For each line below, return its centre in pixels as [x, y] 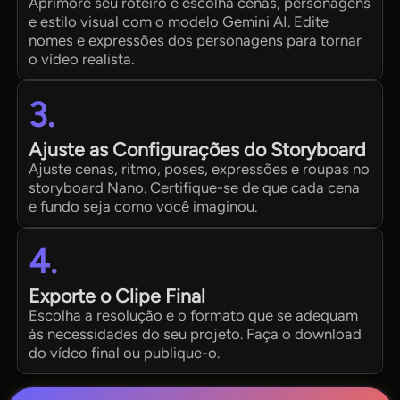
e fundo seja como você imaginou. [143, 206]
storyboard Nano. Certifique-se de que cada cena [195, 187]
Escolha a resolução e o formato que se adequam [194, 316]
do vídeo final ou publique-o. [125, 353]
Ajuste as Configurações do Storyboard [198, 149]
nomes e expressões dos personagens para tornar [196, 40]
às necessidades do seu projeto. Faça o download [196, 334]
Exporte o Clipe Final [117, 296]
